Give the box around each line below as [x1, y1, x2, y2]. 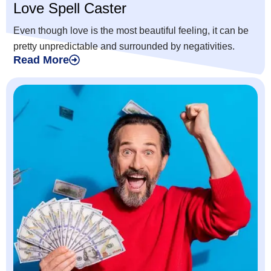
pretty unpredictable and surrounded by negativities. [13, 41, 235, 52]
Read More [13, 54, 69, 67]
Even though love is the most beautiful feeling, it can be [13, 25, 249, 36]
